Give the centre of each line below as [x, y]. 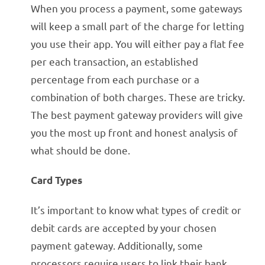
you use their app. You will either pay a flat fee [138, 44]
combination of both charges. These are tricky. [138, 97]
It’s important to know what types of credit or [136, 210]
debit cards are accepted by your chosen [124, 228]
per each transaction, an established [115, 62]
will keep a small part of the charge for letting [138, 26]
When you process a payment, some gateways [137, 8]
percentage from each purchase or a [115, 79]
